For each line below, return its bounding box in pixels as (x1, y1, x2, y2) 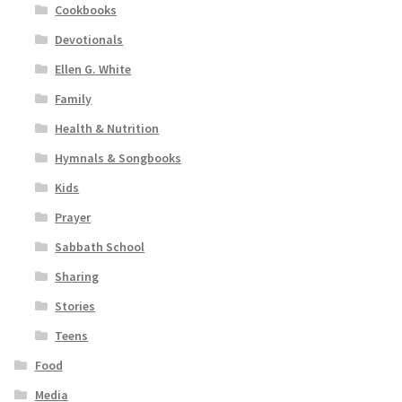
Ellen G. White (55, 60, 132, 77)
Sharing (55, 267, 100, 284)
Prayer (55, 208, 92, 225)
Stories (55, 297, 96, 314)
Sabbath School (55, 238, 145, 255)
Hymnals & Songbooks (55, 149, 182, 166)
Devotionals (55, 31, 124, 48)
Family (55, 90, 92, 107)
